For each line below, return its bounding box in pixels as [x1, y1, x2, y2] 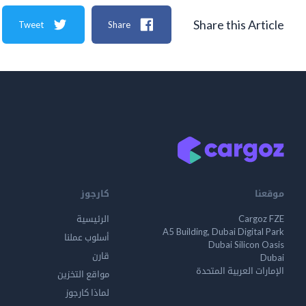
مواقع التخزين [57, 268, 109, 279]
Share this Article [193, 17, 284, 32]
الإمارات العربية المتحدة [196, 265, 284, 276]
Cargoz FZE [238, 213, 284, 224]
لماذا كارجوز [66, 287, 109, 298]
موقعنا [255, 188, 284, 199]
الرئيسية [76, 213, 109, 224]
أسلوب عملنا [64, 232, 109, 242]
